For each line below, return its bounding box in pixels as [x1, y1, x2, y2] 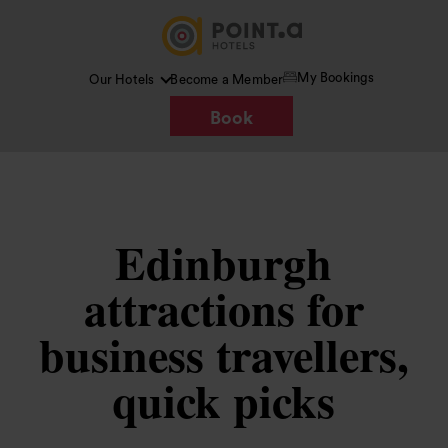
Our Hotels [89, 73, 155, 86]
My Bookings [297, 70, 375, 84]
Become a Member [170, 73, 284, 86]
